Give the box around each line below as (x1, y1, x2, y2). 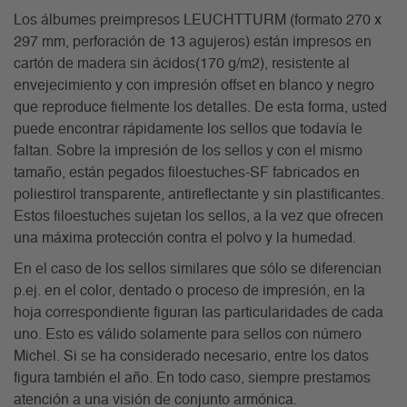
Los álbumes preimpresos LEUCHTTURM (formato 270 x (14, 13, 382, 28)
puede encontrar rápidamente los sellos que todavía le (14, 122, 362, 137)
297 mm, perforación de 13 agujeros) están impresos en (14, 35, 372, 50)
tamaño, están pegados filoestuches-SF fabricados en (14, 165, 360, 181)
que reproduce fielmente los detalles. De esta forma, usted (14, 100, 387, 115)
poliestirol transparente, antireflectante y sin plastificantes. (14, 187, 384, 203)
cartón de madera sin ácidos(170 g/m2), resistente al (14, 56, 350, 72)
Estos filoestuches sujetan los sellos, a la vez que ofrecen (14, 209, 383, 224)
